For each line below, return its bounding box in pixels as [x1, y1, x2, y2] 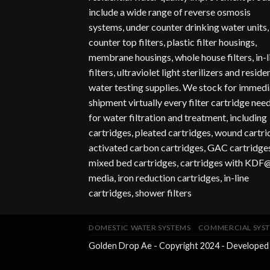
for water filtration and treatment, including [89, 111, 267, 123]
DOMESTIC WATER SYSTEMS [89, 222, 191, 232]
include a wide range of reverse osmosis [89, 5, 251, 17]
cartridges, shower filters [89, 186, 192, 198]
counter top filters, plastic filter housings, [89, 36, 257, 48]
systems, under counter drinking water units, [89, 20, 269, 33]
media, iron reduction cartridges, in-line [89, 171, 249, 183]
